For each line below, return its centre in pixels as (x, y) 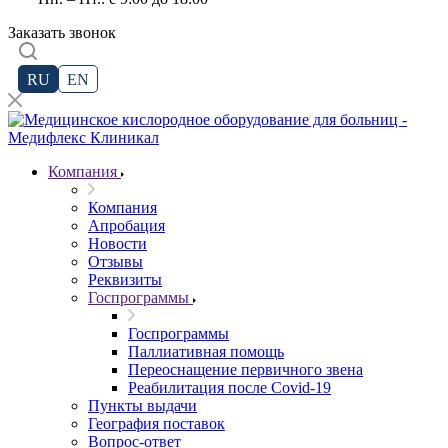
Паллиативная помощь (206, 351)
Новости (117, 243)
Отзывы (115, 261)
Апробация (126, 225)
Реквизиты (125, 279)
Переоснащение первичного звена (245, 369)
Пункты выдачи (142, 405)
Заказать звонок (62, 32)
